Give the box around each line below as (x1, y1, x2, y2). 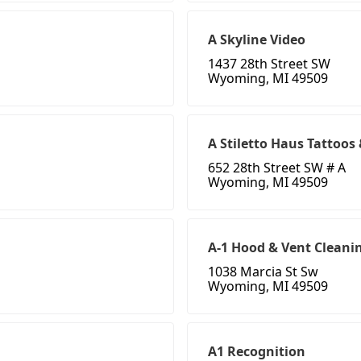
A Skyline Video (208, 31, 305, 49)
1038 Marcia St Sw (208, 263, 318, 281)
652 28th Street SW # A (208, 159, 346, 177)
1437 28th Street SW (208, 55, 330, 73)
